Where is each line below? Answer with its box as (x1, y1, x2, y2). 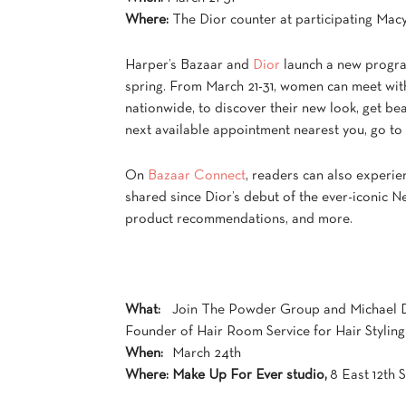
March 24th (169, 347, 241, 360)
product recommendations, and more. (125, 213, 353, 226)
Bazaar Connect (148, 169, 246, 182)
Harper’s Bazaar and (125, 59, 253, 72)
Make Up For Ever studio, (172, 369, 330, 382)
